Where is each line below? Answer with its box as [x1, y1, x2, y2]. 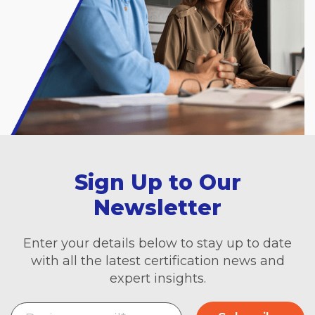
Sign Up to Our [74, 169, 241, 196]
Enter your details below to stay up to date [23, 236, 292, 252]
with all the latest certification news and [30, 253, 285, 269]
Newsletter [94, 195, 221, 221]
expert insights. [109, 271, 206, 287]
